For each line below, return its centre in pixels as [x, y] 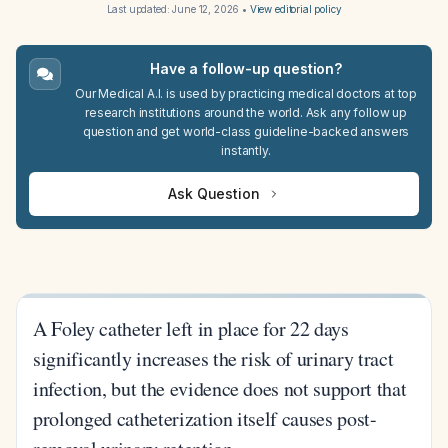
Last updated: [139, 9]
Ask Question [214, 193]
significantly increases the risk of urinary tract [213, 358]
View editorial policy [295, 9]
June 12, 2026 [206, 9]
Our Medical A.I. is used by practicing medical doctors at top [246, 93]
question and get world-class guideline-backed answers [246, 131]
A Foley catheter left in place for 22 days [191, 328]
